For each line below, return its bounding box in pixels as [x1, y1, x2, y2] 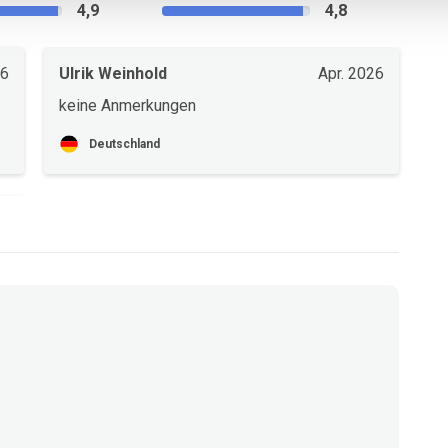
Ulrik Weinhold [59, 64, 167, 83]
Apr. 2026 [318, 64, 384, 83]
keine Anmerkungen [59, 96, 196, 115]
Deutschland [89, 137, 160, 151]
